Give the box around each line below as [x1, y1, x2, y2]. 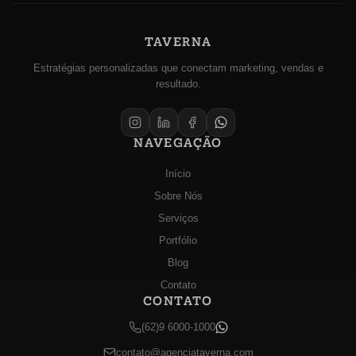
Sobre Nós [153, 190, 203, 202]
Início [165, 168, 191, 180]
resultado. [155, 78, 201, 90]
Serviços [157, 212, 199, 224]
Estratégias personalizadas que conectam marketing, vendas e [33, 62, 323, 74]
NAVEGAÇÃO [133, 135, 222, 150]
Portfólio [159, 234, 197, 246]
